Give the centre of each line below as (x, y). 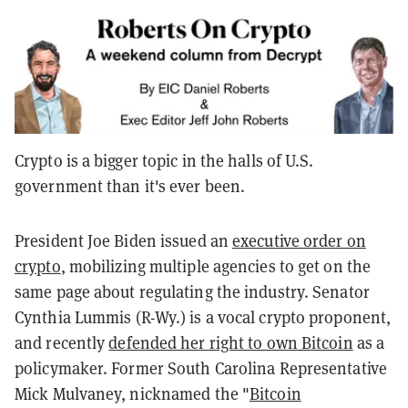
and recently (62, 343)
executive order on (299, 241)
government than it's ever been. (130, 187)
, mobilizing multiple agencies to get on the (216, 267)
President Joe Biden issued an (124, 241)
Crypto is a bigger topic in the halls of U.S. (164, 161)
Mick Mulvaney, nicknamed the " (133, 394)
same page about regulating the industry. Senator (192, 292)
